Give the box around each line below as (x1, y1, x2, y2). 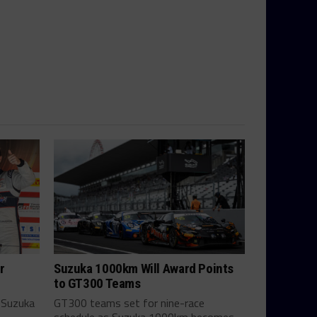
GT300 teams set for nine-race (54, 294, 204, 311)
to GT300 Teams (54, 275, 141, 292)
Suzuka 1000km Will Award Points (54, 260, 234, 277)
